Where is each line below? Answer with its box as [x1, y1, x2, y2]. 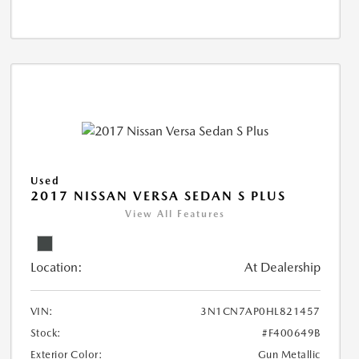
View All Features [125, 208, 226, 220]
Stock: [30, 326, 62, 339]
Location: [30, 259, 83, 275]
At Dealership [244, 259, 321, 275]
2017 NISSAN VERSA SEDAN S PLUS [30, 188, 286, 204]
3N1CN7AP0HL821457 [200, 305, 321, 317]
